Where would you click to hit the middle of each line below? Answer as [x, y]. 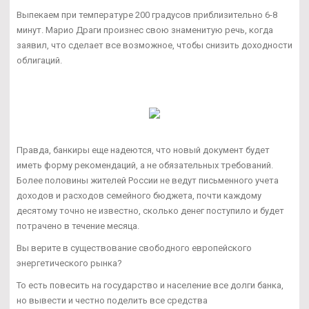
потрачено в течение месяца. [78, 226]
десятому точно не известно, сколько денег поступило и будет [150, 210]
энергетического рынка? [69, 263]
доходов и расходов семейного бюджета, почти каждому [139, 195]
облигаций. [39, 60]
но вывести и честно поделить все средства [112, 300]
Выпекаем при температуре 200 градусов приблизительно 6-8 [147, 14]
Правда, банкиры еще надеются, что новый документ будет [143, 150]
